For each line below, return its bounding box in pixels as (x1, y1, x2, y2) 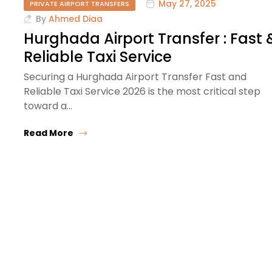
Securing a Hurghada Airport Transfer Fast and (24, 69, 246, 84)
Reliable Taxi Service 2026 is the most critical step (24, 84, 260, 98)
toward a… (24, 98, 72, 113)
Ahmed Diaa (49, 12, 103, 25)
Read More (24, 126, 73, 139)
